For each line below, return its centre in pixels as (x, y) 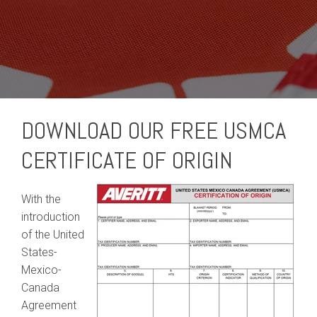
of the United (53, 235)
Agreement (49, 305)
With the (41, 199)
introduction (51, 217)
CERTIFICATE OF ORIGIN (127, 161)
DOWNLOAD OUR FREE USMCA (154, 131)
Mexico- (41, 270)
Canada (40, 288)
